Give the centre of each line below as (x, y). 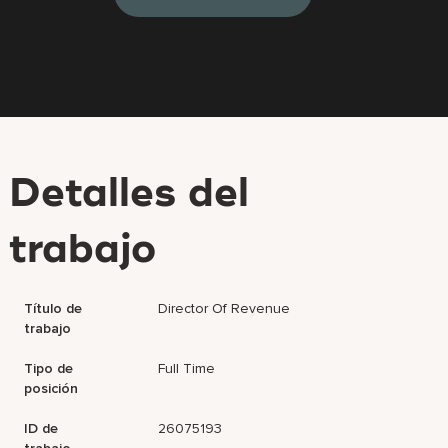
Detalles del (129, 195)
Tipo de (49, 368)
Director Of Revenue (224, 308)
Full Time (187, 368)
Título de (53, 308)
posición (51, 388)
